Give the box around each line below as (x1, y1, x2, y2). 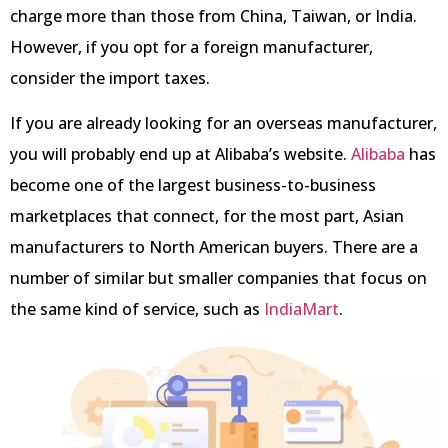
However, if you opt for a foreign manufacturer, (10, 35, 373, 58)
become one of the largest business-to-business (10, 173, 376, 196)
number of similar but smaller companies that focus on (10, 266, 427, 289)
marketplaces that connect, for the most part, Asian (10, 204, 404, 227)
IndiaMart (264, 297, 339, 320)
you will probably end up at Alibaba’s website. (10, 142, 351, 165)
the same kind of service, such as (10, 297, 264, 320)
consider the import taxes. (10, 66, 210, 89)
